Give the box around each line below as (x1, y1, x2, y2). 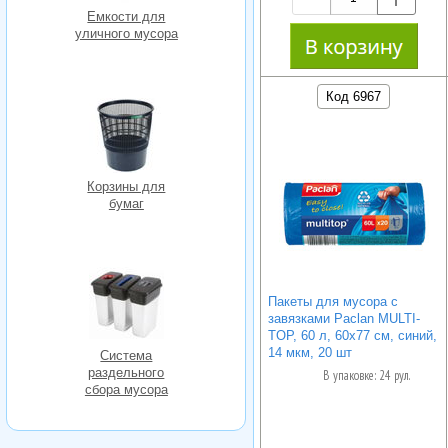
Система (100, 348, 153, 364)
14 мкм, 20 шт (267, 344, 352, 360)
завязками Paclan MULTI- (267, 310, 420, 326)
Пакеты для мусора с (267, 293, 398, 309)
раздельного (88, 365, 165, 381)
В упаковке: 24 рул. (322, 367, 410, 385)
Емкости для (87, 9, 166, 25)
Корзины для (87, 178, 166, 194)
